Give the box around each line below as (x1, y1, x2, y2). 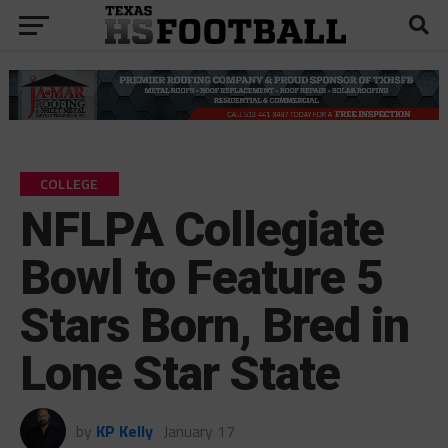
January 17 (162, 418, 235, 443)
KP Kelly (95, 418, 153, 443)
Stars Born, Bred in (19, 296, 410, 354)
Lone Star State (19, 344, 341, 402)
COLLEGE (39, 172, 99, 195)
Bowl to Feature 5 (19, 248, 384, 306)
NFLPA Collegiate (19, 200, 385, 258)
